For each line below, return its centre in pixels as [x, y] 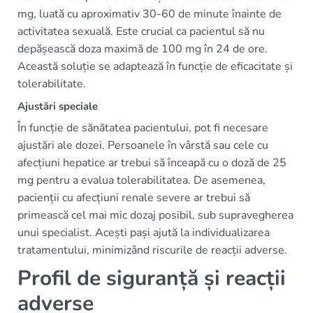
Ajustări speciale [58, 106]
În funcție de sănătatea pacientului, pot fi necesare [143, 128]
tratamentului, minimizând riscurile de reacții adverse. [152, 250]
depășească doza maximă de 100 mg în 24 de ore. [143, 49]
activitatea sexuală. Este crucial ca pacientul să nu [141, 31]
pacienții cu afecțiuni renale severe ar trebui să [134, 198]
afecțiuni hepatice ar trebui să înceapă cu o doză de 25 [152, 163]
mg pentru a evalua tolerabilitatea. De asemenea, [141, 180]
